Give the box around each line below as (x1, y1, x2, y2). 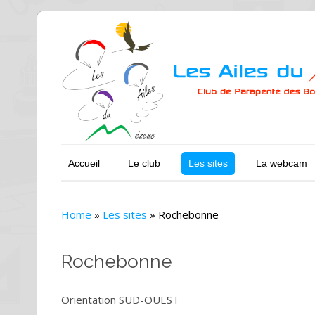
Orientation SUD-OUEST (61, 292, 179, 307)
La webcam (256, 157, 307, 169)
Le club (128, 157, 160, 169)
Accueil (68, 157, 100, 169)
